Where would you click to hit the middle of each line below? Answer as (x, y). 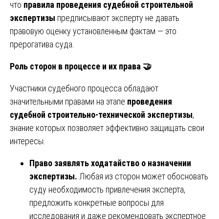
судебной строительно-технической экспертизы (101, 114)
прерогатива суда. (42, 44)
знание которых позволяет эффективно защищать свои (107, 128)
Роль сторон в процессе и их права (76, 66)
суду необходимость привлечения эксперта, (107, 189)
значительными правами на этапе (68, 101)
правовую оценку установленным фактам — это (93, 31)
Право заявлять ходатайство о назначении (110, 163)
